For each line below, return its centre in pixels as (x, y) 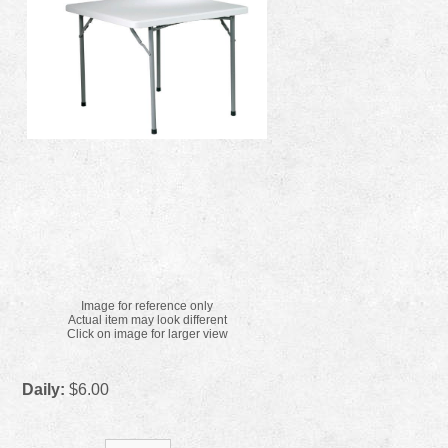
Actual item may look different (147, 320)
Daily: (44, 389)
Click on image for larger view (147, 334)
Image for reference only (147, 306)
